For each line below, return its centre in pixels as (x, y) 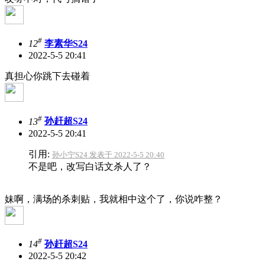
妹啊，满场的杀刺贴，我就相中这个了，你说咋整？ (114, 199)
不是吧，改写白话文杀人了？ (90, 166)
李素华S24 (66, 44)
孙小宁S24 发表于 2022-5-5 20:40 (108, 154)
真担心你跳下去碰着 (47, 76)
